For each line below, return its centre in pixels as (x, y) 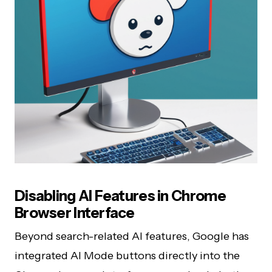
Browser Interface (75, 213)
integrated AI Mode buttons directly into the (127, 256)
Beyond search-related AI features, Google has (132, 236)
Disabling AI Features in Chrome (121, 196)
